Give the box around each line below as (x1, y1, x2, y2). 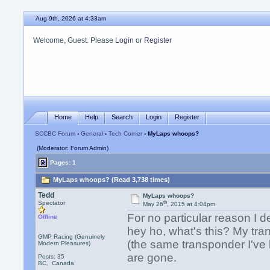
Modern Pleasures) (38, 240, 91, 246)
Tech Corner (108, 130, 143, 137)
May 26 (142, 201, 163, 208)
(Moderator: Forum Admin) (37, 145, 109, 151)
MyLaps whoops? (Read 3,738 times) (51, 176, 171, 184)
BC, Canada (38, 260, 75, 266)
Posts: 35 (38, 253, 65, 260)
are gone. (127, 251, 177, 265)
